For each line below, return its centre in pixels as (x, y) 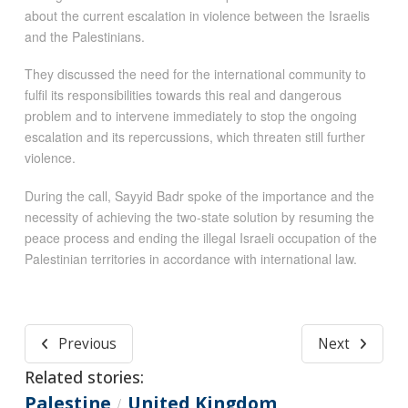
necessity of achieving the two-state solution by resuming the (199, 216)
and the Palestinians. (84, 36)
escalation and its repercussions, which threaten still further (194, 137)
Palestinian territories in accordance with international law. (190, 258)
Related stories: (84, 377)
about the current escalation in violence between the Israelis (197, 15)
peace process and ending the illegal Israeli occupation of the (200, 237)
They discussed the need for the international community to (195, 74)
